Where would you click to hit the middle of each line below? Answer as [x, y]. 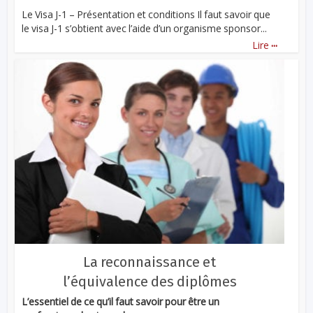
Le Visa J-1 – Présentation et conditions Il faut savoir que [146, 15]
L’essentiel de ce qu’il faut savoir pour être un [121, 302]
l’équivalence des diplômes [150, 282]
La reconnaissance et [150, 262]
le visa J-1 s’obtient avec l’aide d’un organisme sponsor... [145, 29]
